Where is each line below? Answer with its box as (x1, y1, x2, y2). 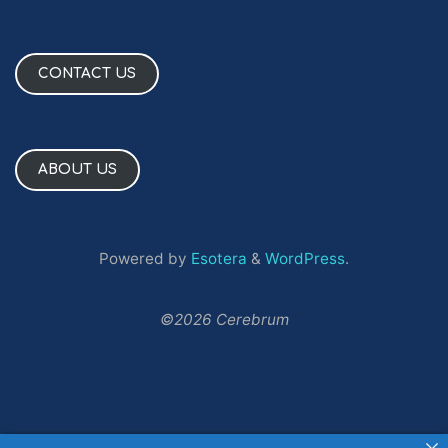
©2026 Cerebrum (159, 309, 289, 329)
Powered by (99, 249, 187, 269)
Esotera (187, 249, 247, 269)
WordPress (265, 249, 345, 269)
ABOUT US (37, 161, 117, 177)
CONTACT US (37, 66, 136, 82)
